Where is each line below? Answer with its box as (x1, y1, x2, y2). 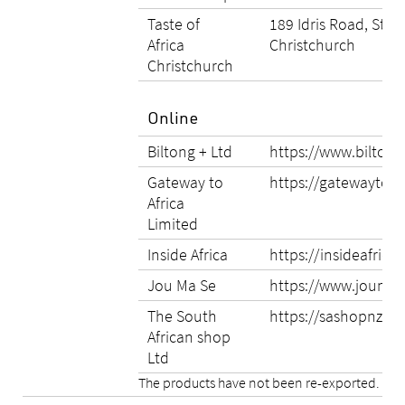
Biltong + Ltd (147, 141, 232, 162)
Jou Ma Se (147, 275, 216, 296)
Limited (147, 213, 198, 234)
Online (147, 112, 202, 128)
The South (147, 306, 217, 326)
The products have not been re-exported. (138, 373, 380, 391)
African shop (147, 326, 231, 347)
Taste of (147, 14, 200, 34)
